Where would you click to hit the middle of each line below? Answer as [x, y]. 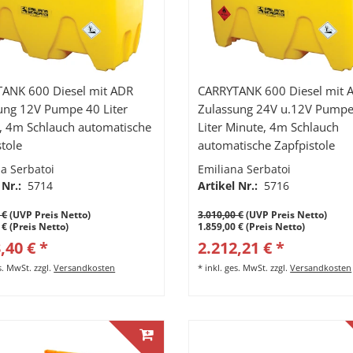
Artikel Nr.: [230, 186]
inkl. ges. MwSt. [237, 268]
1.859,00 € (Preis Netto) [252, 227]
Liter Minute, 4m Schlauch [269, 128]
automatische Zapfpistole [267, 146]
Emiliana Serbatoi [245, 169]
